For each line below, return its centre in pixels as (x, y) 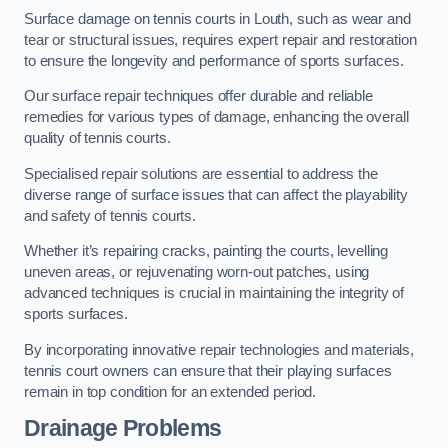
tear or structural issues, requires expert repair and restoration (220, 39)
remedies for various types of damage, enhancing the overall (216, 117)
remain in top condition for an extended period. (170, 391)
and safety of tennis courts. (112, 215)
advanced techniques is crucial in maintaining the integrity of (214, 293)
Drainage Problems (123, 428)
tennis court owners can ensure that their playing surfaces (208, 370)
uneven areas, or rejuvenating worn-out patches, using (197, 272)
